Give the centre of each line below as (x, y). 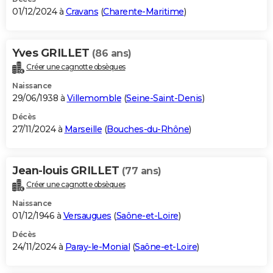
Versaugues (87, 215)
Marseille (83, 129)
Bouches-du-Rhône (148, 129)
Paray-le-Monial (97, 246)
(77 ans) (141, 171)
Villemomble (94, 98)
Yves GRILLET (52, 53)
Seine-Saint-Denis (164, 98)
